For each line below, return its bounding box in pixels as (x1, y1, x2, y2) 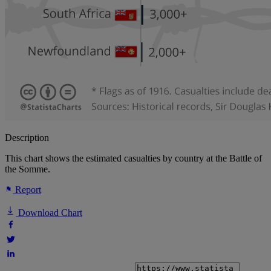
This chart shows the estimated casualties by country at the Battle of (5, 153, 262, 164)
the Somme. (5, 164, 50, 175)
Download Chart (16, 207, 82, 218)
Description (5, 132, 49, 143)
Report (13, 184, 41, 195)
